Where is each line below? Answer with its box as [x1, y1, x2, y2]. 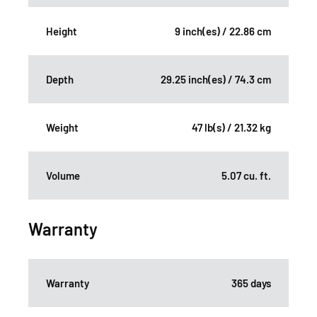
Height [46, 25, 77, 38]
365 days [231, 277, 271, 290]
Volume [46, 169, 80, 183]
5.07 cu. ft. [221, 169, 271, 183]
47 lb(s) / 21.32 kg [192, 121, 271, 134]
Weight [46, 121, 79, 134]
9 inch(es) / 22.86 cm [175, 25, 271, 38]
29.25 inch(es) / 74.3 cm [161, 73, 271, 86]
